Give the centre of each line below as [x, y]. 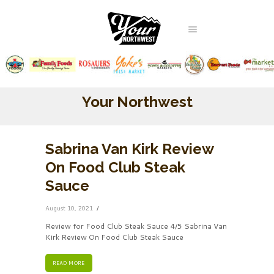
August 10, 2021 [69, 208]
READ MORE [69, 263]
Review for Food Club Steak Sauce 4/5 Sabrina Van [136, 226]
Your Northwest [137, 102]
